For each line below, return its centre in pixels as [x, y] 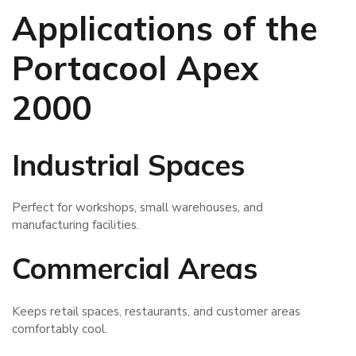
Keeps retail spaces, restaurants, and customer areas [156, 311]
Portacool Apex [135, 68]
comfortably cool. [60, 329]
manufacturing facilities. [75, 225]
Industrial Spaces [128, 164]
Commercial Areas [135, 268]
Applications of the [165, 28]
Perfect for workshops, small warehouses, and [137, 208]
